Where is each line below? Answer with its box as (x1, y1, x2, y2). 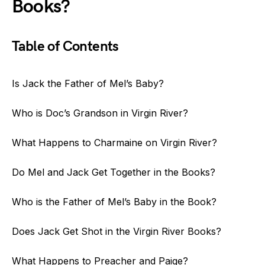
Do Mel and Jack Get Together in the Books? (12, 166, 215, 178)
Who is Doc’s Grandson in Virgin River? (12, 107, 188, 119)
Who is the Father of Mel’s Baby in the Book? (12, 196, 216, 208)
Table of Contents (12, 38, 119, 55)
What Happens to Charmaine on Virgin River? (12, 137, 217, 148)
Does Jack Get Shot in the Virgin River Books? (12, 225, 221, 237)
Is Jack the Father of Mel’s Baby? (12, 77, 164, 89)
